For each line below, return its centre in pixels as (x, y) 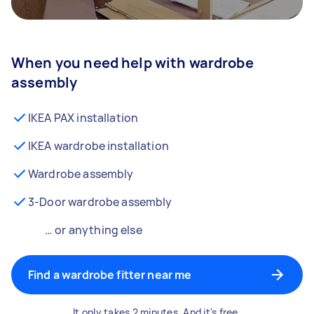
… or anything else (94, 230)
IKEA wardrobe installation (98, 146)
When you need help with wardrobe (132, 63)
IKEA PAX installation (83, 118)
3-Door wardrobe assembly (100, 202)
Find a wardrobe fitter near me (110, 275)
